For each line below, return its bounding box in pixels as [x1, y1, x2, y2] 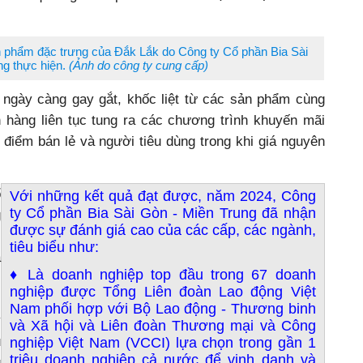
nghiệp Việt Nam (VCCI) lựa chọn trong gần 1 [9, 335, 316, 351]
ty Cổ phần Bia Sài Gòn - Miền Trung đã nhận [9, 205, 316, 221]
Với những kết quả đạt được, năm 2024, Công [9, 188, 316, 204]
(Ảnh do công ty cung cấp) [68, 58, 208, 72]
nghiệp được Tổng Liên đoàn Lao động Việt [9, 284, 316, 300]
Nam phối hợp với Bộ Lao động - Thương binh [9, 301, 316, 317]
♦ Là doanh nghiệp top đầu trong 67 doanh [9, 267, 316, 283]
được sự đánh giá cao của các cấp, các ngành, [9, 222, 316, 238]
